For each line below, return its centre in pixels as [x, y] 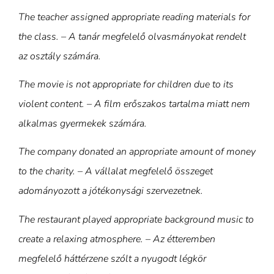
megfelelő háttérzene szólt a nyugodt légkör [112, 258]
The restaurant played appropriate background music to [136, 219]
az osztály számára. [60, 56]
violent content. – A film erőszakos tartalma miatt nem [134, 104]
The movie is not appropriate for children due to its [126, 84]
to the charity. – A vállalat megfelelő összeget [116, 172]
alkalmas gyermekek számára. [83, 123]
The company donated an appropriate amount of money [137, 152]
